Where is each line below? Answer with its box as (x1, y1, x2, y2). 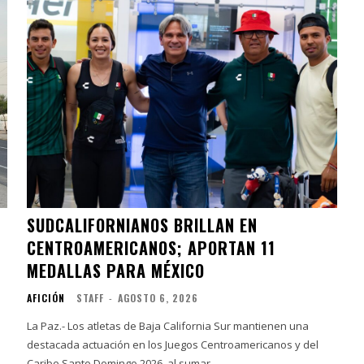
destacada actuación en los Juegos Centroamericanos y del (27, 336, 319, 352)
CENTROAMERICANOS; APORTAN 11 (27, 235, 276, 260)
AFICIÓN (27, 290, 66, 305)
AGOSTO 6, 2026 (118, 290, 199, 305)
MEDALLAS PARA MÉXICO (27, 258, 206, 283)
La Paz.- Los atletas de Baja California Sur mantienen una (27, 318, 310, 333)
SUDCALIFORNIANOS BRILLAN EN (27, 212, 258, 237)
